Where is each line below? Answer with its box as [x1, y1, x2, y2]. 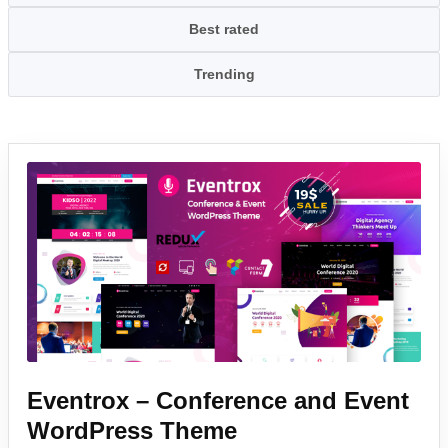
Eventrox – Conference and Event [27, 387, 409, 415]
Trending [193, 66, 255, 82]
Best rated [189, 21, 259, 37]
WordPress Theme [27, 417, 237, 445]
